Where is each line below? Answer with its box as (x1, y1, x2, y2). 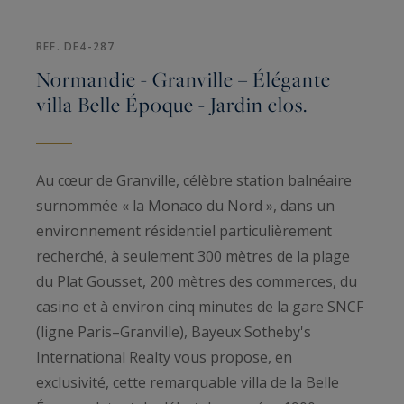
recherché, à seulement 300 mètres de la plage (36, 245, 350, 266)
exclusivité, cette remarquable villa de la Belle (36, 372, 339, 392)
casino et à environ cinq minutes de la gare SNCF (36, 296, 363, 317)
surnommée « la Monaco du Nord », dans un (36, 195, 335, 216)
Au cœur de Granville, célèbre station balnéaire (36, 170, 352, 190)
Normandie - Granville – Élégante (36, 64, 331, 94)
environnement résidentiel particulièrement (36, 220, 332, 241)
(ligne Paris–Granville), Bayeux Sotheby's (36, 321, 311, 342)
